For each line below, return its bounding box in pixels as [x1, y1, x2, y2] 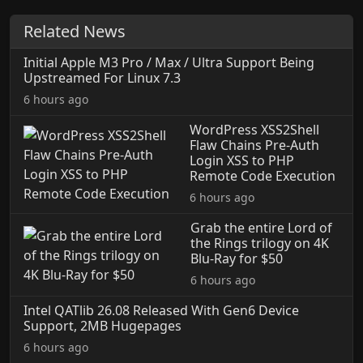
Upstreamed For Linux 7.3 [23, 69, 181, 87]
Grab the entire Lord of [190, 219, 333, 237]
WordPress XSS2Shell [190, 121, 320, 139]
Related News [23, 20, 126, 42]
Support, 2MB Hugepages [23, 317, 181, 335]
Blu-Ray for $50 [190, 250, 284, 267]
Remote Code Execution [190, 167, 336, 185]
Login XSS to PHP [190, 152, 295, 169]
